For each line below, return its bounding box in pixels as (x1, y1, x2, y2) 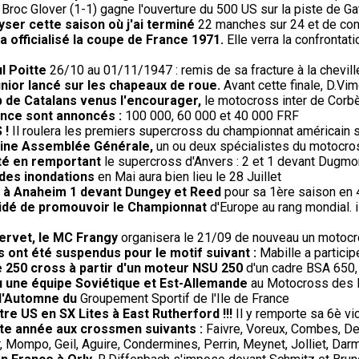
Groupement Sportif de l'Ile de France (80, 291, 289, 307)
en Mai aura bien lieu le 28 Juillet (95, 169, 281, 185)
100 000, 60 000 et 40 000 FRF (122, 108, 299, 124)
